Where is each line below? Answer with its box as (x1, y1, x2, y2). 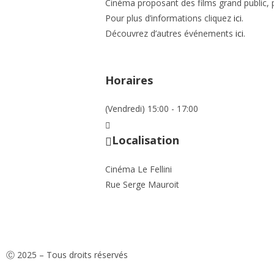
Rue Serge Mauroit (105, 178, 179, 190)
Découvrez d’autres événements (105, 27, 235, 39)
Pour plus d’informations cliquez (105, 12, 234, 24)
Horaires (105, 72, 153, 87)
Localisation (112, 133, 179, 147)
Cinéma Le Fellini (105, 163, 172, 175)
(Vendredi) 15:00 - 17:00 (105, 103, 198, 115)
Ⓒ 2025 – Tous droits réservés (6, 248, 128, 261)
